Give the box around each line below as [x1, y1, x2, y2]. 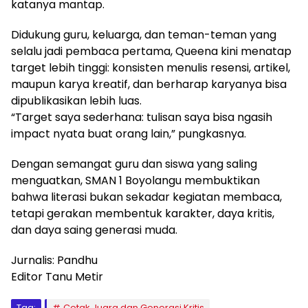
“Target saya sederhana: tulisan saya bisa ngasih [11, 109, 272, 125]
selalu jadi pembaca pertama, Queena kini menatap [11, 43, 291, 59]
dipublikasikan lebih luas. [11, 92, 142, 109]
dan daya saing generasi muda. [11, 221, 177, 238]
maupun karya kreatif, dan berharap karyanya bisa [11, 76, 287, 92]
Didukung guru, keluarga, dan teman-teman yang [11, 26, 276, 43]
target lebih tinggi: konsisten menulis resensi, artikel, [11, 59, 290, 76]
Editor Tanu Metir [11, 268, 103, 285]
